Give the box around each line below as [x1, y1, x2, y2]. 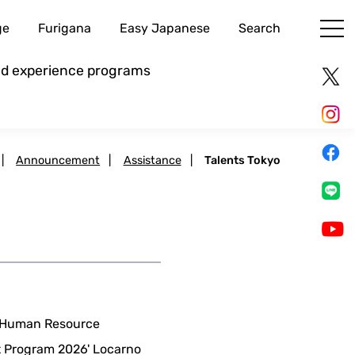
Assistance [123, 154, 181, 168]
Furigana [37, 21, 91, 36]
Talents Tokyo [204, 154, 281, 168]
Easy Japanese [119, 21, 210, 36]
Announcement [16, 154, 101, 168]
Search [238, 21, 281, 36]
